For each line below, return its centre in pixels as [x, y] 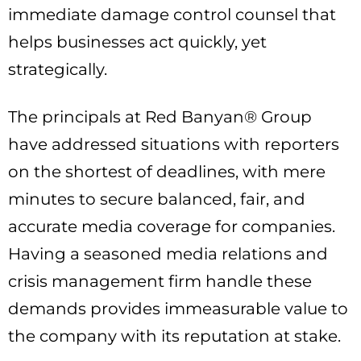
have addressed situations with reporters [174, 145]
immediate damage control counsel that [172, 15]
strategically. [58, 70]
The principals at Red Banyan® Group [160, 117]
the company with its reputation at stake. [174, 336]
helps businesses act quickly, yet [137, 42]
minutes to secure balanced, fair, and [157, 199]
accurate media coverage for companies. [172, 227]
